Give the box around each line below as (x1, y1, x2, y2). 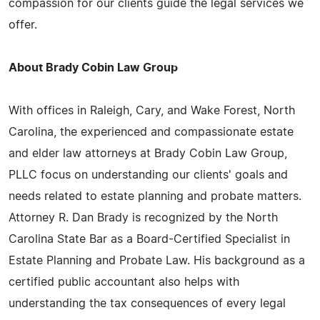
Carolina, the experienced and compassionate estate (9, 126, 294, 138)
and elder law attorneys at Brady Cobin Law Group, (9, 147, 287, 159)
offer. (9, 19, 37, 31)
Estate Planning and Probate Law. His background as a (9, 254, 305, 266)
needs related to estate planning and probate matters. (9, 190, 301, 202)
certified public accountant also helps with (9, 276, 239, 288)
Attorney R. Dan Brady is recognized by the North (9, 211, 278, 224)
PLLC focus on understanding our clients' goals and (9, 169, 288, 181)
